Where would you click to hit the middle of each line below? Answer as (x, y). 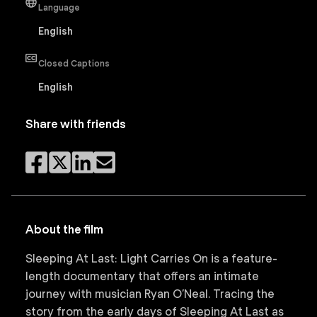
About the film (64, 230)
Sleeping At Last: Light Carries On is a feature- (151, 259)
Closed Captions (74, 63)
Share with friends (76, 124)
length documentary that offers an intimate (142, 276)
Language (59, 7)
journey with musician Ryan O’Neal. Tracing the (150, 294)
